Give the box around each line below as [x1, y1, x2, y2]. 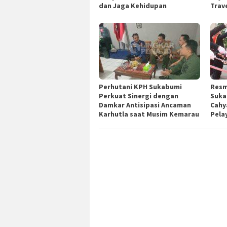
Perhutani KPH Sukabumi [99, 82, 182, 92]
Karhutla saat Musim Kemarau [99, 109, 199, 119]
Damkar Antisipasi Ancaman [99, 100, 191, 110]
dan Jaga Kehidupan [99, 1, 167, 11]
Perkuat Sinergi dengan [99, 91, 178, 101]
